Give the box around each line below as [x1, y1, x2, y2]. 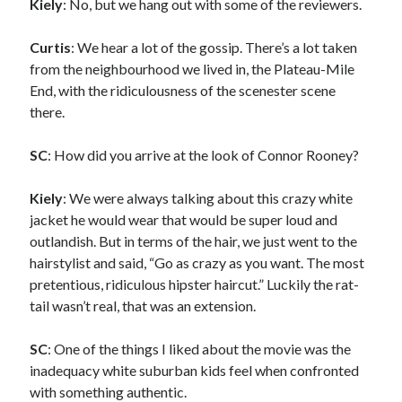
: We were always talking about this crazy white [63, 188, 354, 206]
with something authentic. [30, 382, 188, 400]
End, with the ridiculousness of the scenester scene [30, 81, 336, 99]
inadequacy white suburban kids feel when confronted [30, 361, 360, 379]
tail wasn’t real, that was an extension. [30, 296, 257, 314]
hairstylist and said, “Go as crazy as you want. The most [30, 253, 365, 271]
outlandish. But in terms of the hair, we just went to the [30, 232, 358, 249]
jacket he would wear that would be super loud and [30, 210, 338, 228]
